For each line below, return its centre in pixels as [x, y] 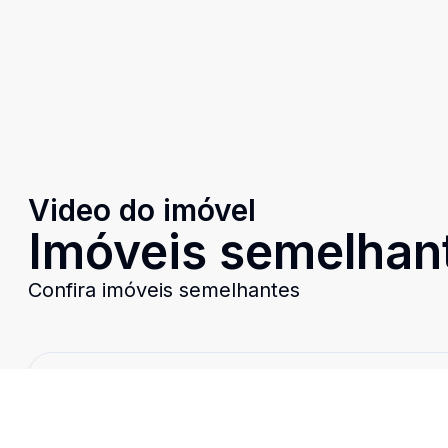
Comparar [386, 384]
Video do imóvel [142, 210]
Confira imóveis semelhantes [164, 290]
